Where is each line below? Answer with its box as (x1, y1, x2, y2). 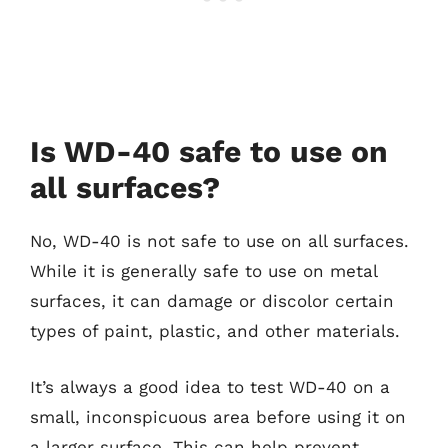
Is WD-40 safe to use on (30, 134, 388, 169)
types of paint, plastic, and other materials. (30, 321, 400, 341)
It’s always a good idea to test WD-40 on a (30, 376, 390, 397)
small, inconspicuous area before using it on (30, 406, 406, 427)
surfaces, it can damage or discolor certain (30, 291, 394, 311)
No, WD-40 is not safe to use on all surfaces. (30, 231, 409, 251)
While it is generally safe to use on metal (30, 261, 377, 281)
